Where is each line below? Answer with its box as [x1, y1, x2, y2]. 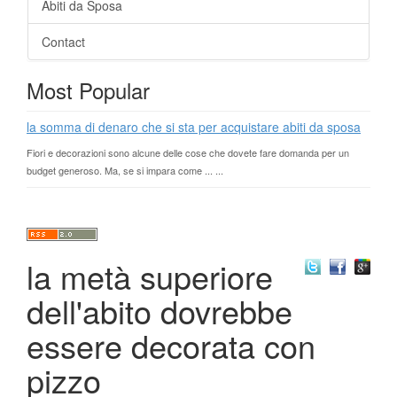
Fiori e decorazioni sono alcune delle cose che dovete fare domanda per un [27, 145, 349, 160]
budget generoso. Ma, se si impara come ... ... [27, 163, 223, 177]
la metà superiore [27, 253, 273, 299]
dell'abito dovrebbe [27, 288, 292, 333]
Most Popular [27, 74, 150, 105]
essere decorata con [27, 323, 315, 368]
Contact [42, 33, 85, 51]
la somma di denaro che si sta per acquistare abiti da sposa [27, 118, 361, 136]
